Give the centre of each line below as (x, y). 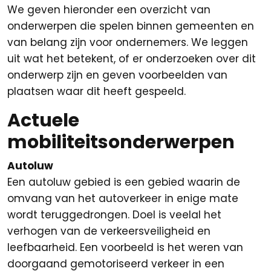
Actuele (43, 120)
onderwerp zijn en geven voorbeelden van (117, 75)
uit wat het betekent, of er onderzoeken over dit (132, 59)
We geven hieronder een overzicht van (109, 10)
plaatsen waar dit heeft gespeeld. (96, 91)
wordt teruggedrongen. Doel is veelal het (114, 215)
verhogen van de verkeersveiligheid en (109, 231)
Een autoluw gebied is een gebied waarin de (124, 182)
